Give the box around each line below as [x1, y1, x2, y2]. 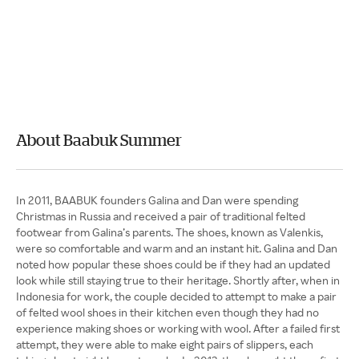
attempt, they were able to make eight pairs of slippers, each [16, 337, 313, 351]
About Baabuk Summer [16, 131, 182, 149]
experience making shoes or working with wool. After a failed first [16, 321, 340, 335]
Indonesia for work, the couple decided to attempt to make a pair [16, 289, 337, 303]
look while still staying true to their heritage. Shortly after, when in [16, 273, 340, 287]
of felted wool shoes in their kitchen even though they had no [16, 305, 319, 319]
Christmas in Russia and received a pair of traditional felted [16, 209, 305, 223]
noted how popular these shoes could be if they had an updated [16, 257, 330, 271]
